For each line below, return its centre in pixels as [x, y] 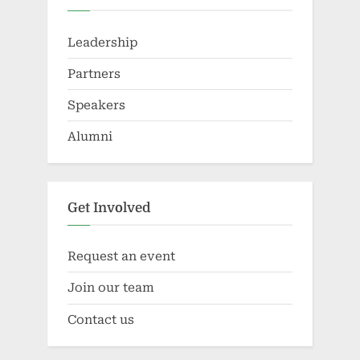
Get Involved [109, 207]
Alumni [90, 137]
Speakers [96, 105]
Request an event [121, 257]
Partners [94, 74]
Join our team [111, 288]
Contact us [101, 319]
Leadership [102, 42]
